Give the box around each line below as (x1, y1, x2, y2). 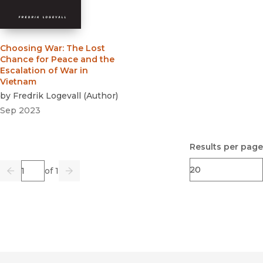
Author (86, 90, 116, 102)
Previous (9, 170, 48, 181)
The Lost (66, 43, 105, 54)
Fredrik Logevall (13, 90, 81, 102)
